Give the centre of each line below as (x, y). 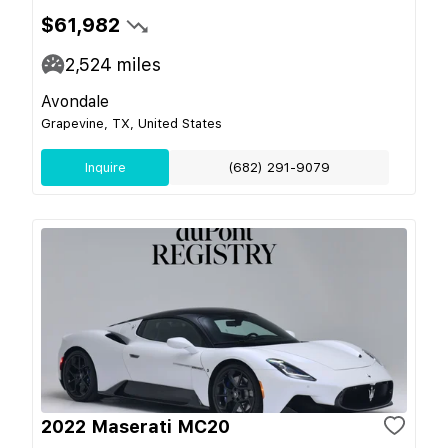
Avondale (75, 101)
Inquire (105, 167)
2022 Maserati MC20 (135, 426)
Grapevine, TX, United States (131, 123)
